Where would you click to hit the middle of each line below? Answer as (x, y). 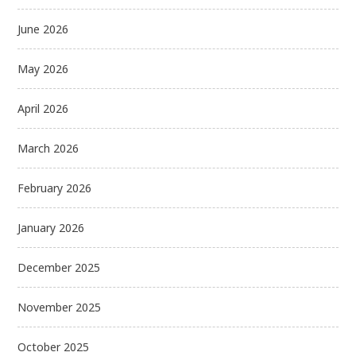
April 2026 (43, 108)
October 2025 (54, 346)
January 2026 (51, 227)
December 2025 (59, 267)
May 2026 (43, 68)
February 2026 (55, 188)
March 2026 (48, 148)
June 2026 (43, 29)
